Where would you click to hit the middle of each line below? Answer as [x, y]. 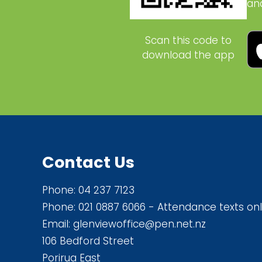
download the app [188, 55]
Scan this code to [188, 40]
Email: [58, 224]
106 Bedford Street [88, 241]
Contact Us [88, 162]
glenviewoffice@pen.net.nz [139, 224]
